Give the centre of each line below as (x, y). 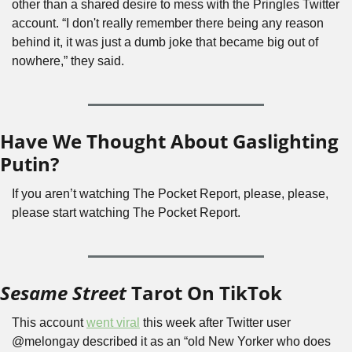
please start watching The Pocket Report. (126, 213)
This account (49, 323)
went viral (113, 323)
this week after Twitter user (215, 323)
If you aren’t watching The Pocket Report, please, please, (170, 194)
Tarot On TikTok (204, 293)
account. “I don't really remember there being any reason (168, 23)
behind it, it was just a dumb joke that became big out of (165, 42)
